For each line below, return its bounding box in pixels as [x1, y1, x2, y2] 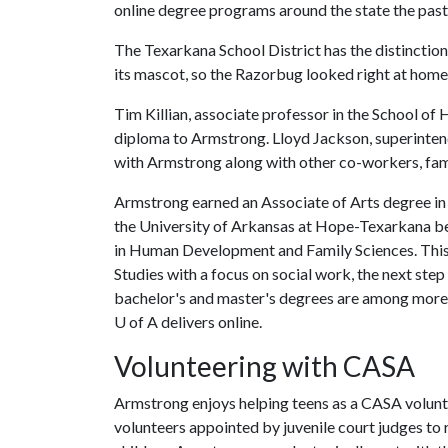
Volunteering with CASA [114, 348, 415, 383]
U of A [114, 311, 158, 331]
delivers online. [158, 311, 262, 331]
